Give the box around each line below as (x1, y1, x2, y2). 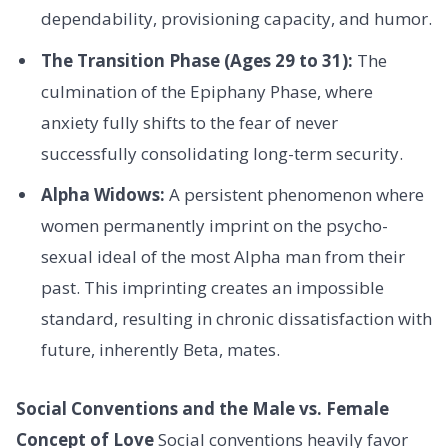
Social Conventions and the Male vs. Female (16, 397, 389, 421)
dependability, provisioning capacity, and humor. (40, 7, 432, 31)
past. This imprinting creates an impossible (40, 276, 384, 300)
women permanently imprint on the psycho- (40, 214, 388, 238)
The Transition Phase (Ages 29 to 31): (40, 48, 353, 72)
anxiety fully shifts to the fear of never (40, 110, 338, 134)
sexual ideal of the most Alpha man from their (40, 245, 405, 269)
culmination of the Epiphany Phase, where (40, 79, 373, 103)
